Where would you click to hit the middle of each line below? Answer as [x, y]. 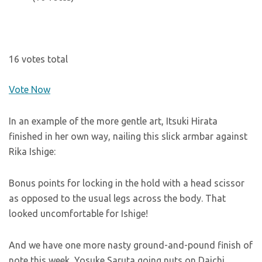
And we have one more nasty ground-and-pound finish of [131, 245]
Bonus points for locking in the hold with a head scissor [127, 183]
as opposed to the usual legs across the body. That [117, 198]
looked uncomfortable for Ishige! [78, 213]
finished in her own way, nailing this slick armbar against [128, 136]
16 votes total [38, 59]
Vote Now [30, 89]
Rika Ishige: [32, 151]
